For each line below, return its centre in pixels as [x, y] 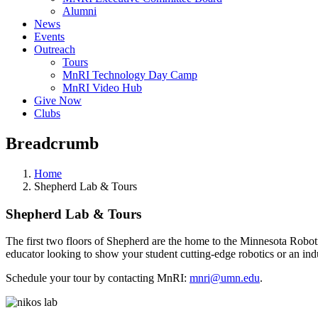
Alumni [79, 11]
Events [49, 37]
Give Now [58, 100]
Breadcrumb [52, 143]
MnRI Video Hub [102, 88]
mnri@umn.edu [225, 278]
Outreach [55, 49]
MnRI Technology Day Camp [130, 75]
